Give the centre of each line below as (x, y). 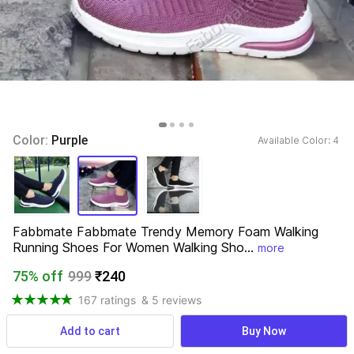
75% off (38, 276)
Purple (70, 140)
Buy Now (264, 331)
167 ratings (107, 299)
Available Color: (295, 140)
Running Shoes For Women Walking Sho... (133, 247)
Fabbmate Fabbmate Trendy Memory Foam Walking (166, 232)
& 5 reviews (171, 299)
